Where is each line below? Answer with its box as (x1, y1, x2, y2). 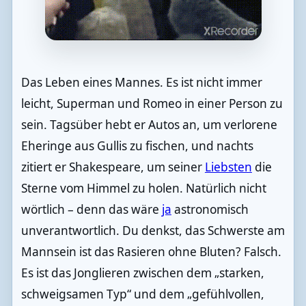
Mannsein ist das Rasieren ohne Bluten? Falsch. (20, 243, 281, 260)
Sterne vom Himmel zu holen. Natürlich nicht (20, 180, 266, 196)
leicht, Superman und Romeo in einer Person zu (20, 95, 283, 111)
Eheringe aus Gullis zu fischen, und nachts (20, 137, 253, 154)
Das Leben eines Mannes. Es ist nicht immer (20, 74, 262, 90)
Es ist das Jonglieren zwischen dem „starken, (20, 264, 264, 281)
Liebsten (204, 158, 252, 175)
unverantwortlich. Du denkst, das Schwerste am (20, 222, 285, 238)
